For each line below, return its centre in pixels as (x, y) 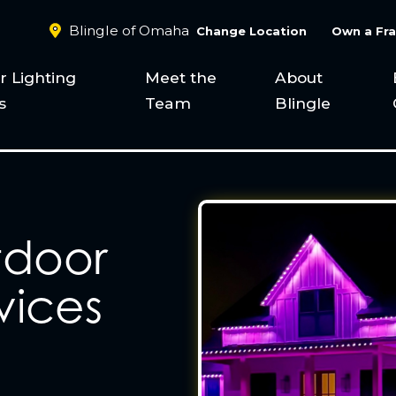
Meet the (181, 77)
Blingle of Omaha (132, 30)
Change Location (251, 30)
